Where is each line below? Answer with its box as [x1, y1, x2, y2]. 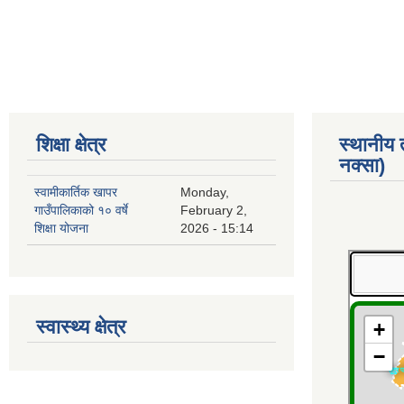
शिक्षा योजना [34, 221, 88, 236]
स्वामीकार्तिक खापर [34, 185, 117, 200]
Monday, [180, 185, 229, 200]
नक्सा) [339, 154, 385, 178]
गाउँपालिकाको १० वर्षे [34, 203, 128, 218]
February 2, [180, 203, 247, 218]
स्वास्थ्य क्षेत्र [36, 316, 126, 339]
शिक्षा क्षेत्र [36, 133, 106, 157]
